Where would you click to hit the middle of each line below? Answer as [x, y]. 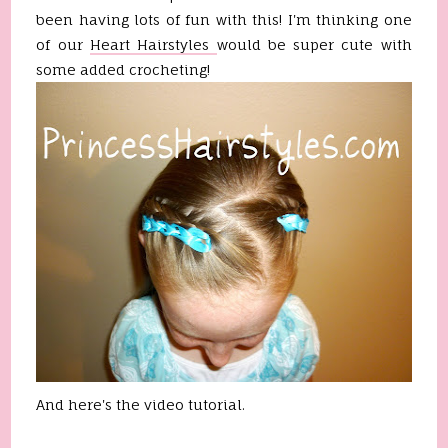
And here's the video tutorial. [141, 404]
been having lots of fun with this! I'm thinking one [224, 19]
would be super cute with [314, 44]
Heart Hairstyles [153, 44]
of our [63, 44]
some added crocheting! [123, 69]
